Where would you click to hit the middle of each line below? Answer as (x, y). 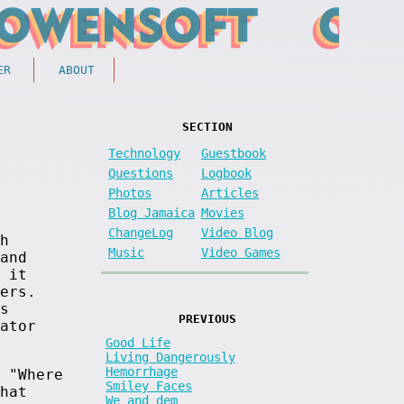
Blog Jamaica (151, 212)
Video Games (240, 252)
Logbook (226, 173)
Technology (144, 153)
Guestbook (233, 153)
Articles (230, 193)
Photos (130, 193)
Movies (222, 212)
